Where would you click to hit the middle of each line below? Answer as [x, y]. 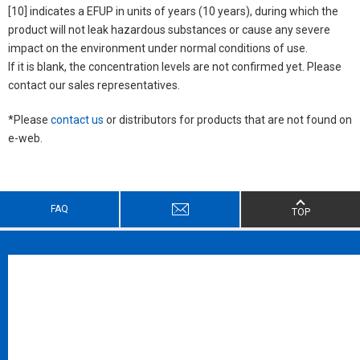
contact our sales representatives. [94, 85]
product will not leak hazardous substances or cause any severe [169, 29]
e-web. [25, 138]
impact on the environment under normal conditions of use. [158, 48]
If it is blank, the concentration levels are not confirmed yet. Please [175, 66]
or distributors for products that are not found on [228, 119]
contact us [77, 119]
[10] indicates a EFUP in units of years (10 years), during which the [173, 11]
